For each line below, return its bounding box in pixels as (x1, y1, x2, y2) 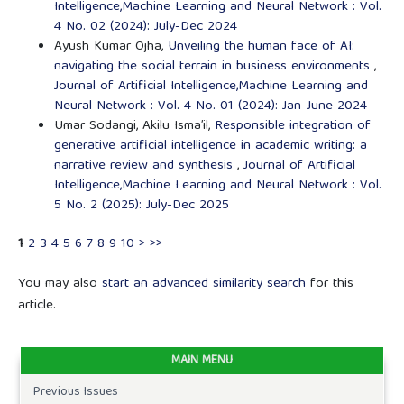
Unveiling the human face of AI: (167, 35, 354, 60)
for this (305, 272, 353, 297)
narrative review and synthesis (53, 154, 237, 179)
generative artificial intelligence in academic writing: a (53, 134, 367, 159)
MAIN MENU (171, 350, 233, 372)
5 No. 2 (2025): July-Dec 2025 (53, 194, 229, 218)
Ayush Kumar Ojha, (53, 35, 168, 60)
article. (17, 294, 56, 318)
